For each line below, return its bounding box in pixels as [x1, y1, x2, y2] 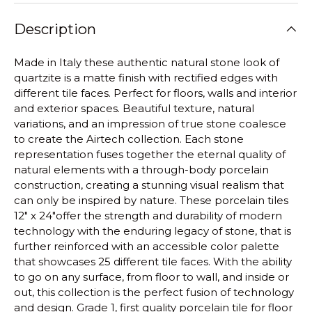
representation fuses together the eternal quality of [14, 148, 286, 162]
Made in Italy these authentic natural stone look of [14, 56, 279, 70]
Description [14, 20, 96, 38]
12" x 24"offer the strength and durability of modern [14, 209, 282, 223]
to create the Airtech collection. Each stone [14, 132, 244, 146]
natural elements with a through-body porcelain [14, 163, 269, 177]
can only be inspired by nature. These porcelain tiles [14, 194, 288, 208]
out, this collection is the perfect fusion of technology [14, 286, 294, 299]
